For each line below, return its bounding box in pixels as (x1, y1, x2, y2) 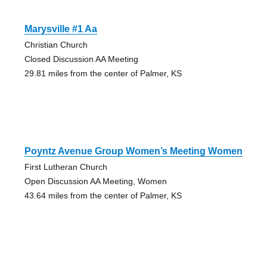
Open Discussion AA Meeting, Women (24, 176, 167, 187)
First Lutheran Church (24, 162, 107, 172)
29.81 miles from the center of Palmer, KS (24, 69, 182, 79)
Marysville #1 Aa (24, 24, 97, 35)
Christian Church (24, 40, 88, 50)
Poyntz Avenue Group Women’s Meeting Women (24, 146, 243, 157)
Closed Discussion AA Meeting (24, 54, 138, 64)
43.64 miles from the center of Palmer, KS (24, 191, 182, 201)
